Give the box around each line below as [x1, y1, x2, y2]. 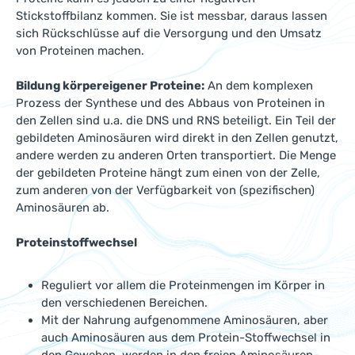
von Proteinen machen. [16, 44, 144, 58]
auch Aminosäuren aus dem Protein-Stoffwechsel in [41, 330, 330, 345]
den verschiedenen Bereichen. [41, 296, 208, 310]
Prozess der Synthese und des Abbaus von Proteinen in [16, 96, 325, 110]
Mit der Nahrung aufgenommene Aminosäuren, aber [41, 313, 328, 327]
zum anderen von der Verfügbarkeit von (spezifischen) [16, 183, 315, 197]
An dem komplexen [204, 78, 313, 93]
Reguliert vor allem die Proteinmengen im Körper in [41, 278, 325, 292]
